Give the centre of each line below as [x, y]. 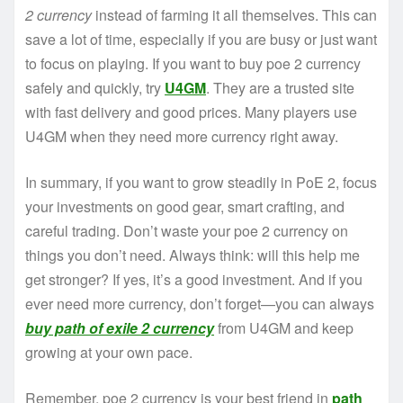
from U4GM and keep [284, 328]
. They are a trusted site [280, 88]
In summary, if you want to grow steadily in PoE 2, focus [201, 183]
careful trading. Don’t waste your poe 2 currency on [187, 231]
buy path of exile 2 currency [120, 328]
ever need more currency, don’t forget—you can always [200, 304]
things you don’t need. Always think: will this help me [193, 255]
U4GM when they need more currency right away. [182, 137]
